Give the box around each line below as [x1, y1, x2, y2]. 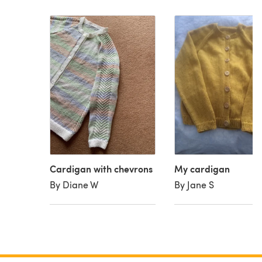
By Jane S [174, 178, 214, 191]
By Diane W [50, 178, 99, 191]
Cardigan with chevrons [50, 162, 153, 176]
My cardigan [174, 162, 230, 176]
